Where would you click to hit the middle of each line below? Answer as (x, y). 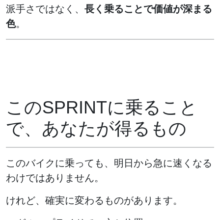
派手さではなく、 (45, 9)
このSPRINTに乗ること (102, 108)
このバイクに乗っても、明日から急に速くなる (109, 163)
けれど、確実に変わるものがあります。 (94, 201)
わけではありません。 (55, 178)
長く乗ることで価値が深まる (148, 9)
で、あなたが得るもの (96, 129)
